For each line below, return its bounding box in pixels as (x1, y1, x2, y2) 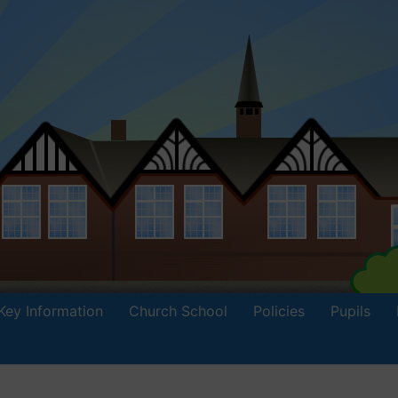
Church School (129, 302, 227, 320)
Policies (253, 302, 305, 320)
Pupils (330, 302, 370, 320)
